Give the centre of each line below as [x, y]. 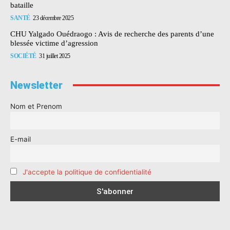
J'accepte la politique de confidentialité [87, 172]
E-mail [21, 139]
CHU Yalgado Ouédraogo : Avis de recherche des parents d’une [112, 34]
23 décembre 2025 [53, 18]
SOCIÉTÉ [23, 56]
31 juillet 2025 [55, 56]
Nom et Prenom [36, 106]
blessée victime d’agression [54, 43]
